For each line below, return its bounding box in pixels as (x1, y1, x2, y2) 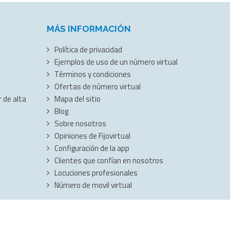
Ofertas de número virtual (53, 80, 141, 92)
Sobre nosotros (53, 117, 106, 129)
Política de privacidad (53, 43, 122, 55)
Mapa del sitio (53, 92, 101, 105)
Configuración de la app (53, 142, 129, 154)
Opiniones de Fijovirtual (53, 129, 130, 142)
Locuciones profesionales (53, 166, 138, 179)
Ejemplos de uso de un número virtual (53, 55, 178, 68)
